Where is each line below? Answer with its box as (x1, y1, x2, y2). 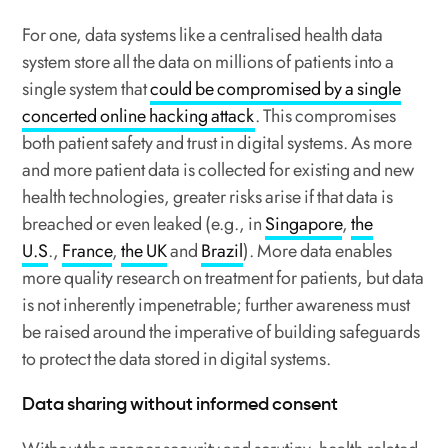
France (62, 238, 113, 265)
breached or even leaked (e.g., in (22, 211, 266, 238)
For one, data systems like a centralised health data (22, 22, 384, 49)
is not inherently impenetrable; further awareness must (22, 292, 411, 319)
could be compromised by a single (150, 76, 402, 103)
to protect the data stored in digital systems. (22, 346, 335, 373)
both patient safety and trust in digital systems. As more (22, 130, 413, 157)
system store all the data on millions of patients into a (22, 49, 395, 76)
